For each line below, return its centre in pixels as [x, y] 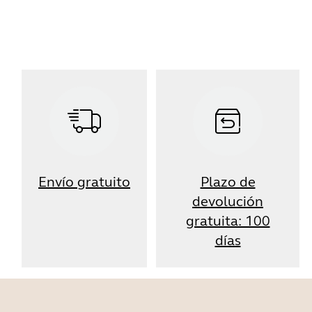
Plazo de [228, 182]
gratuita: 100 [228, 221]
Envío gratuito [84, 182]
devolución [228, 202]
